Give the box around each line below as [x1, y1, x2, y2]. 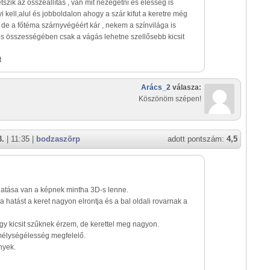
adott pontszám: [168, 134, 227, 143]
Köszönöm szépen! [139, 95, 201, 103]
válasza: [171, 83, 201, 92]
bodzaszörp [36, 134, 80, 143]
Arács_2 [141, 83, 171, 92]
